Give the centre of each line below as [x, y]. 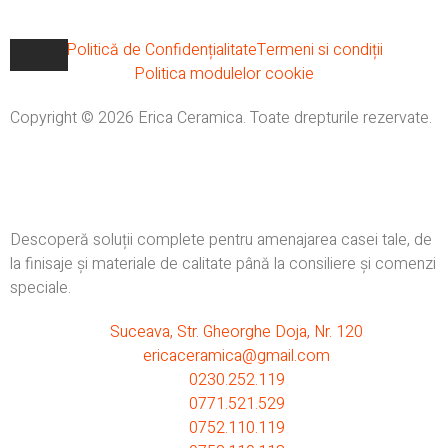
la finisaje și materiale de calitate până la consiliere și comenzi [223, 264]
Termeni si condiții [319, 49]
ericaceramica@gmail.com [236, 356]
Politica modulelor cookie [224, 73]
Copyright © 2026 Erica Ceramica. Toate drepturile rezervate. [221, 117]
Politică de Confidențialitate [161, 49]
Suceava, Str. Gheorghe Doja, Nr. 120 [236, 332]
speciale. [40, 288]
